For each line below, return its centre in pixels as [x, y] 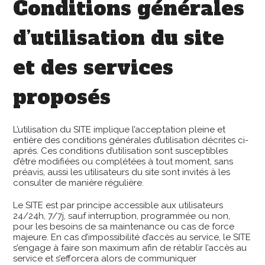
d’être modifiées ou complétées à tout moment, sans [123, 161]
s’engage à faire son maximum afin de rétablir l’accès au [130, 248]
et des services [93, 67]
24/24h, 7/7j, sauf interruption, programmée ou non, [122, 216]
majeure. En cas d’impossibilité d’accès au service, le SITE [132, 237]
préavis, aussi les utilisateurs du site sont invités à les [122, 172]
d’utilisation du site [119, 38]
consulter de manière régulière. [79, 182]
